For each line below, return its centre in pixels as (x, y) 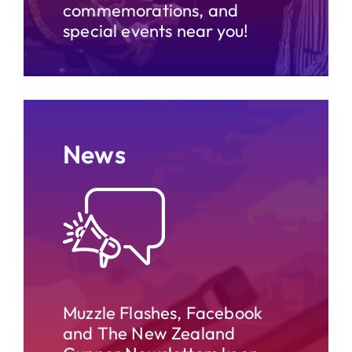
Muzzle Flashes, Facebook (163, 312)
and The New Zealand (149, 333)
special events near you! (156, 30)
